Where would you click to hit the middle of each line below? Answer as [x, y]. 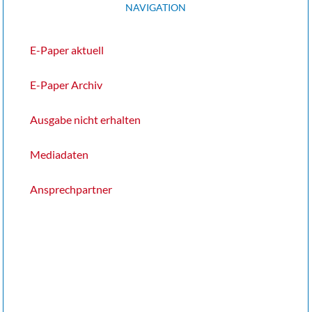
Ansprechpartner [71, 189]
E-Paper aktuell [67, 50]
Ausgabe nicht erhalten [85, 120]
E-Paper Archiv [66, 85]
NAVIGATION [155, 8]
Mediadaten [59, 155]
